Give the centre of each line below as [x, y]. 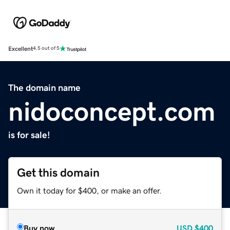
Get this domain [58, 172]
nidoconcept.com [112, 111]
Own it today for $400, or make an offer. [89, 190]
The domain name [44, 88]
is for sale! [29, 135]
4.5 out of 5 [46, 49]
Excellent [21, 49]
